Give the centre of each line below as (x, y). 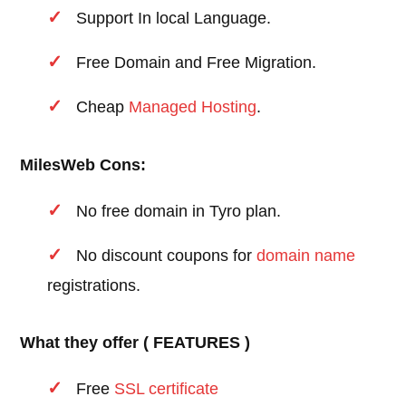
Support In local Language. (174, 19)
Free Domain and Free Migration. (197, 63)
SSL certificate (167, 389)
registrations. (94, 286)
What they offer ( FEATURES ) (135, 343)
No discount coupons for (167, 256)
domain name (306, 256)
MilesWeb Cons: (83, 165)
